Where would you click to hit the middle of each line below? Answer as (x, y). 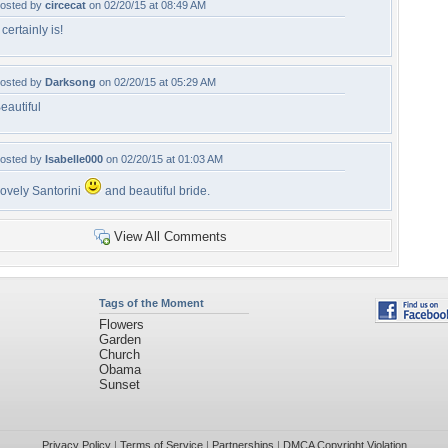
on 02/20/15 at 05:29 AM (156, 82)
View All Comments (170, 236)
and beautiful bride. (156, 191)
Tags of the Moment (151, 303)
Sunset (119, 384)
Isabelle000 (74, 159)
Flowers (121, 324)
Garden (119, 339)
